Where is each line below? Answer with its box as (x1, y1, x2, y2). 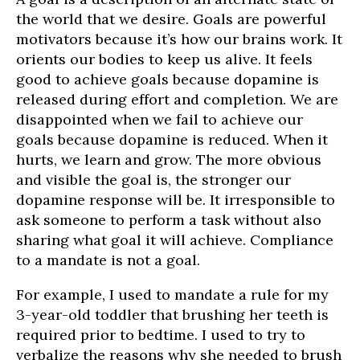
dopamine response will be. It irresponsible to (16, 190, 335, 210)
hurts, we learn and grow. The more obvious (16, 150, 321, 170)
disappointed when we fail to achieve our (16, 110, 303, 129)
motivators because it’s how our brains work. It (16, 30, 342, 49)
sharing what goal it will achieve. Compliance (16, 231, 333, 250)
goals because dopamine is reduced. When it (16, 130, 328, 149)
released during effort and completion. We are (16, 90, 338, 109)
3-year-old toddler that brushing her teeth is (16, 305, 329, 325)
